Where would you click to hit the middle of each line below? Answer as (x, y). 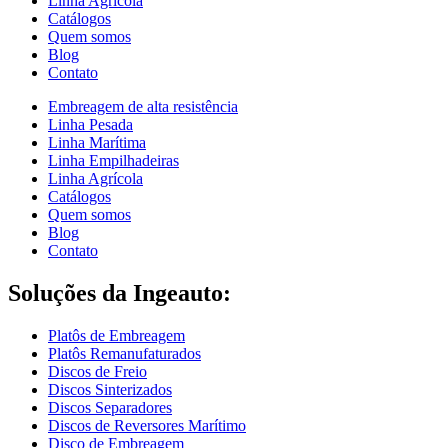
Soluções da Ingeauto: (119, 293)
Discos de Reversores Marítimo (147, 426)
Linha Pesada (90, 125)
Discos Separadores (110, 408)
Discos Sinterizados (110, 390)
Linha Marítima (97, 143)
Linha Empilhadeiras (113, 161)
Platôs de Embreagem (116, 336)
